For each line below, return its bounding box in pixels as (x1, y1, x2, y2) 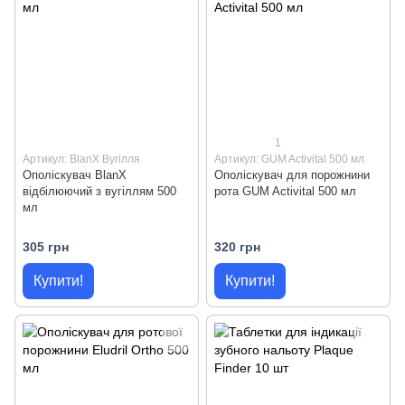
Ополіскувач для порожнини (214, 167, 370, 182)
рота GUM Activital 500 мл (214, 184, 356, 198)
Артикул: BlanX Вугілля (23, 152, 140, 165)
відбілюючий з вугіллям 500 (23, 184, 176, 198)
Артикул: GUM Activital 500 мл (214, 152, 364, 165)
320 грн (214, 240, 260, 255)
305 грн (23, 240, 69, 255)
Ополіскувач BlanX (23, 167, 127, 182)
